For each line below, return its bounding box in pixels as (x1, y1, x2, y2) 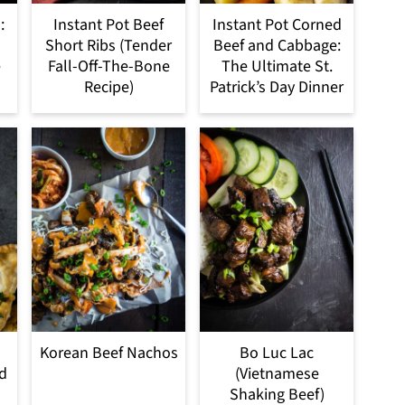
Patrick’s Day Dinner (210, 75, 344, 99)
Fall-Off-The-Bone (47, 54, 170, 78)
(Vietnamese (234, 363, 319, 386)
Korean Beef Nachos (39, 342, 178, 365)
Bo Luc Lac (240, 342, 314, 365)
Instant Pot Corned (212, 13, 342, 36)
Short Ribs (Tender (45, 33, 172, 57)
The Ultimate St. (221, 54, 333, 78)
